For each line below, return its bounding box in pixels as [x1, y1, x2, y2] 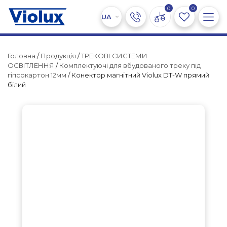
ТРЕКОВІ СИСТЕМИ [81, 52, 147, 60]
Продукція [41, 52, 76, 60]
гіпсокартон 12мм [8, 71, 66, 80]
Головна [8, 52, 35, 60]
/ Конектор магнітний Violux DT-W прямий [66, 71, 209, 80]
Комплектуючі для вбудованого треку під [59, 61, 201, 70]
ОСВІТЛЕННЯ [8, 61, 54, 70]
